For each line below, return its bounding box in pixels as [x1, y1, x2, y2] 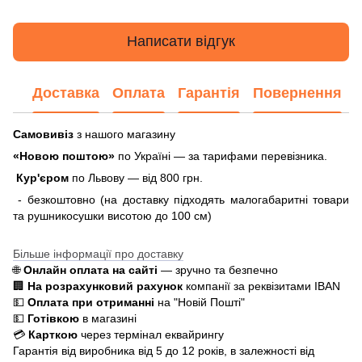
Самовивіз [13, 127, 74, 141]
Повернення [253, 85, 342, 102]
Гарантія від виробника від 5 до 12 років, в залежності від [13, 343, 314, 357]
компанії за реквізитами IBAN [183, 279, 340, 293]
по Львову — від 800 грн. [69, 170, 203, 184]
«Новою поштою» [13, 149, 115, 162]
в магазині [79, 311, 137, 325]
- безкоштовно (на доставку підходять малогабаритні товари [18, 192, 350, 206]
